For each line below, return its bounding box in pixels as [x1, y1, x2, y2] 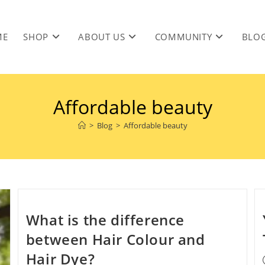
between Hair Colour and [25, 230, 205, 249]
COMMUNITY [154, 31, 212, 43]
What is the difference [25, 210, 185, 230]
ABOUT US [78, 31, 125, 43]
